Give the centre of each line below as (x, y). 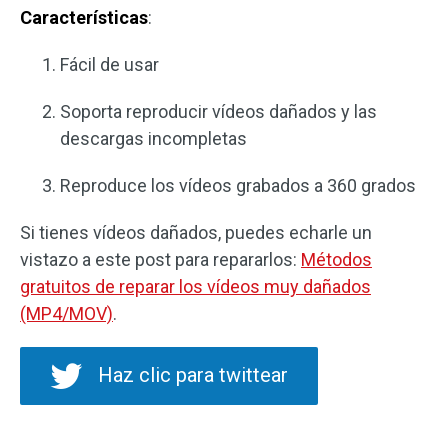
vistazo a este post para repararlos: (160, 260)
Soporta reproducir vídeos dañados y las (218, 112)
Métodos (336, 260)
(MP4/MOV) (66, 314)
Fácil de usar (109, 65)
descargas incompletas (153, 139)
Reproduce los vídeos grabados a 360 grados (238, 186)
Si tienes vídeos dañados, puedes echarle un (196, 233)
